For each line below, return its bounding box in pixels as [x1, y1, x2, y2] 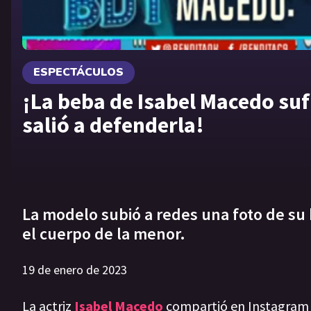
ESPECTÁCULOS [33, 64, 124, 80]
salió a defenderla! [22, 110, 204, 139]
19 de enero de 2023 [22, 262, 127, 278]
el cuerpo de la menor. [22, 223, 185, 245]
